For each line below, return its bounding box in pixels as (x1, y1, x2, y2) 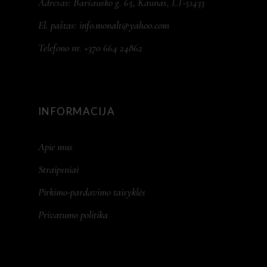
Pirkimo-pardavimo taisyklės (38, 185, 145, 199)
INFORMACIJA (38, 105, 116, 118)
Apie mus (38, 140, 73, 154)
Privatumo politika (38, 208, 108, 222)
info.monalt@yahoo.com (79, 18, 169, 32)
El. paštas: (38, 18, 79, 32)
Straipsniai (38, 163, 79, 176)
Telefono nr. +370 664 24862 (38, 41, 142, 55)
